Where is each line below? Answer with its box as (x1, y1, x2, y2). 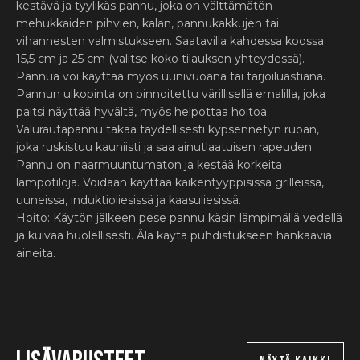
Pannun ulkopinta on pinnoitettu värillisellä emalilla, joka (16, 87, 325, 101)
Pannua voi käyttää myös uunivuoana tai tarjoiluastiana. (16, 69, 325, 84)
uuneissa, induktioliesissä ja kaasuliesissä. (16, 193, 241, 207)
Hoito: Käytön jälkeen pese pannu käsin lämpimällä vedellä (16, 211, 342, 225)
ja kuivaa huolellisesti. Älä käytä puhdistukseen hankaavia (16, 228, 332, 243)
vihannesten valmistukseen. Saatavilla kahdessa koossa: (16, 34, 326, 48)
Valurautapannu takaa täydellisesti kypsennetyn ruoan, (16, 122, 319, 137)
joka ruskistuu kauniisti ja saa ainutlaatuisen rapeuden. (16, 140, 314, 154)
